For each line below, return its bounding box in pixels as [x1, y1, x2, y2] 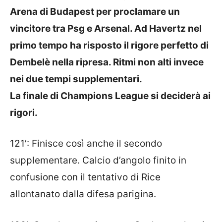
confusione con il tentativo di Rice [10, 171, 161, 183]
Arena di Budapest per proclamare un [10, 5, 180, 17]
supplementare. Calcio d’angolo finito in [10, 155, 186, 166]
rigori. [10, 107, 38, 118]
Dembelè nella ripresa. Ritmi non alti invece [10, 56, 204, 68]
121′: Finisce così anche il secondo [10, 138, 162, 150]
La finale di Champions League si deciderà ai [10, 90, 211, 102]
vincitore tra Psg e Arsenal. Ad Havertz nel [10, 22, 202, 34]
